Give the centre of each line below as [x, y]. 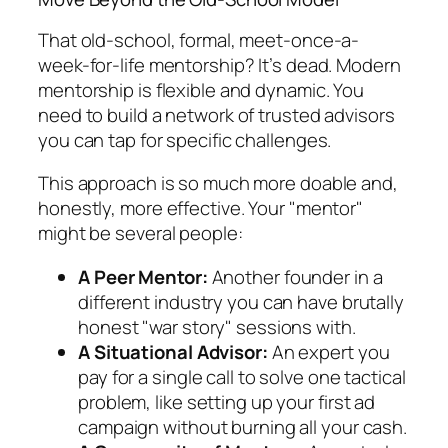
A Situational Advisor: [173, 351]
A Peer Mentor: [143, 276]
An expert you [328, 351]
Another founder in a [295, 276]
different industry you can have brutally [241, 301]
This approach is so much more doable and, [218, 183]
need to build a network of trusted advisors [216, 114]
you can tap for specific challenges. [185, 139]
